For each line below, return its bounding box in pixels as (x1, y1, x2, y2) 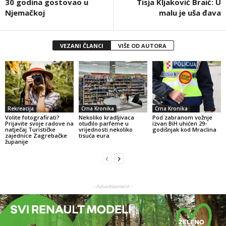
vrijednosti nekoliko (78, 126, 133, 133)
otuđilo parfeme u (78, 120, 129, 127)
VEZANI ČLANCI (60, 42, 103, 50)
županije (5, 138, 28, 145)
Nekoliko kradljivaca (78, 114, 134, 121)
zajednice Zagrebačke (5, 132, 67, 139)
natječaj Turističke (5, 126, 55, 133)
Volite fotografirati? (5, 114, 60, 121)
